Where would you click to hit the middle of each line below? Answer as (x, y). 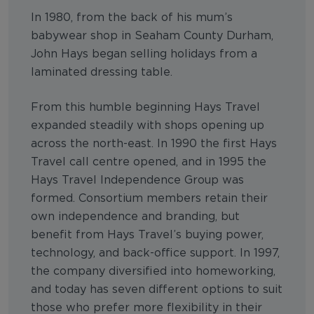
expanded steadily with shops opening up (148, 125)
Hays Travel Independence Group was (137, 180)
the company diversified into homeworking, (153, 271)
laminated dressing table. (102, 72)
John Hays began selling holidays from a (144, 54)
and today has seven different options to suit (157, 289)
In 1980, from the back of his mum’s (132, 18)
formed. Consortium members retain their (149, 198)
